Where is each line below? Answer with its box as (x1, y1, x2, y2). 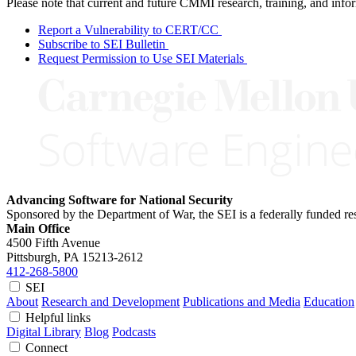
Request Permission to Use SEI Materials (38, 52, 244, 66)
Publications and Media (183, 295, 300, 309)
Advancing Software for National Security (6, 193, 233, 207)
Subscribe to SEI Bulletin (38, 37, 165, 52)
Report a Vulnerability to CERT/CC (38, 23, 219, 37)
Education (304, 295, 354, 309)
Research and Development (41, 295, 180, 309)
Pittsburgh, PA (6, 250, 79, 265)
